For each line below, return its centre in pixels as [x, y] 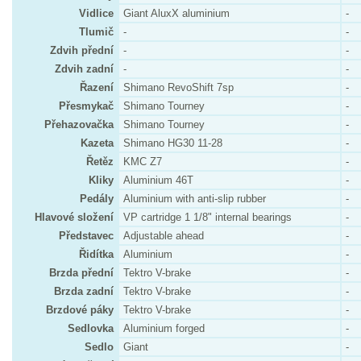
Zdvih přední [82, 50]
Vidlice [96, 13]
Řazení [97, 87]
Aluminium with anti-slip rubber [195, 199]
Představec [86, 236]
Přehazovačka [79, 124]
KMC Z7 [143, 162]
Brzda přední [81, 273]
